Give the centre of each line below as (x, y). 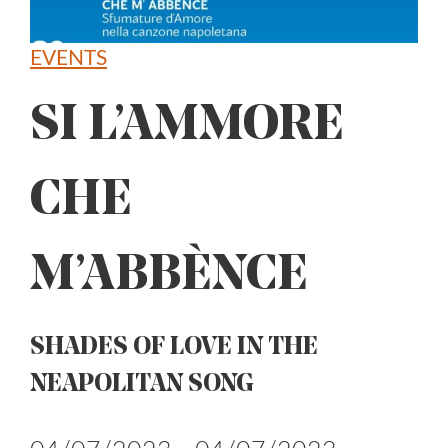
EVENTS (68, 58)
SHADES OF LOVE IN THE (174, 347)
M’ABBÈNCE (169, 276)
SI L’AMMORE (187, 126)
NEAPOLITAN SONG (142, 384)
